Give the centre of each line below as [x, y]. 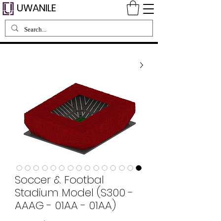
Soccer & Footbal [59, 180]
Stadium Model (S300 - [74, 192]
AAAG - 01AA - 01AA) [65, 205]
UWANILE [37, 8]
